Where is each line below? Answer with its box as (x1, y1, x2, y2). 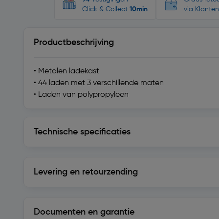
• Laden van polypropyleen (34, 91, 129, 99)
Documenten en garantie (34, 208, 134, 217)
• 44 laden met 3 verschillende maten (34, 79, 164, 87)
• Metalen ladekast (34, 67, 99, 75)
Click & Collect (82, 6, 130, 13)
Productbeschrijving (34, 38, 114, 47)
